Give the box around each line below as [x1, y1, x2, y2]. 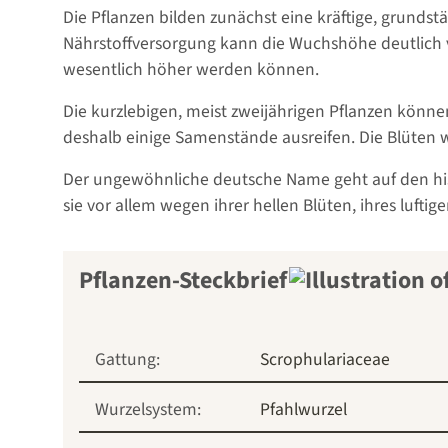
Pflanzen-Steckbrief [79, 263, 287, 299]
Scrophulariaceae [260, 347, 390, 373]
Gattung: [95, 347, 160, 373]
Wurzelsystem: [95, 397, 201, 423]
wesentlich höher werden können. [63, 57, 319, 83]
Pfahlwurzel [260, 397, 347, 423]
